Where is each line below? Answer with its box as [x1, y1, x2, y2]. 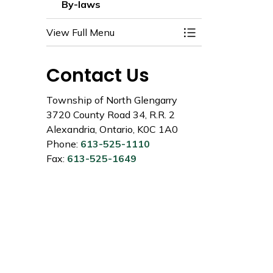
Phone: [46, 138, 80, 150]
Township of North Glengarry [46, 94, 177, 106]
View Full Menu [46, 26, 115, 38]
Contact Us [46, 63, 149, 88]
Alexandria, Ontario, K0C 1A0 [46, 123, 178, 135]
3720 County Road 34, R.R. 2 [46, 108, 175, 121]
